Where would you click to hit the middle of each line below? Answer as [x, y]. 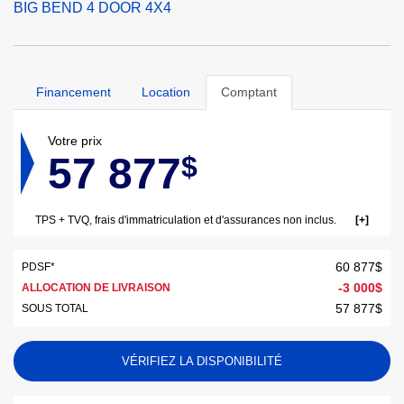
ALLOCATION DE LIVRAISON [96, 288]
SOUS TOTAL [55, 308]
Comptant [249, 92]
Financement [73, 92]
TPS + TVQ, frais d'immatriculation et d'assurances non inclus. [186, 220]
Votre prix [75, 141]
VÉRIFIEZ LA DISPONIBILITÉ [202, 361]
